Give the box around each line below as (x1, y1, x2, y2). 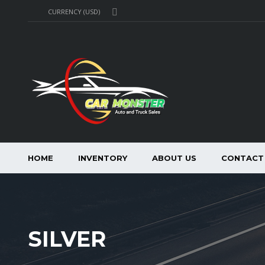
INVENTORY (78, 153, 127, 163)
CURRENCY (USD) (48, 7, 100, 17)
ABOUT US (152, 153, 196, 163)
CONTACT (221, 153, 264, 163)
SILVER (28, 225, 106, 252)
